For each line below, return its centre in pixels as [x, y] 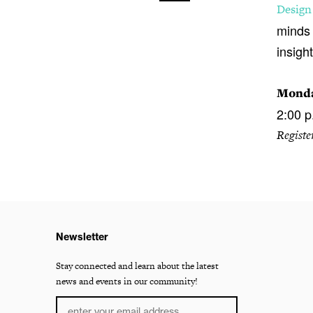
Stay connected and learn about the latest [137, 266]
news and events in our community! [127, 282]
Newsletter [82, 237]
